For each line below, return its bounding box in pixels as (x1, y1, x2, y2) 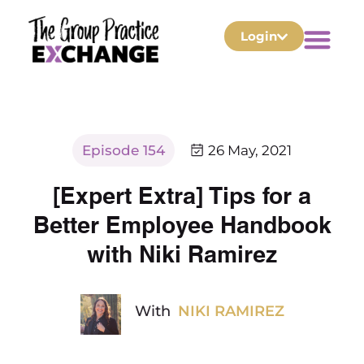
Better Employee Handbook (32, 206, 331, 240)
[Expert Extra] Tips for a (53, 177, 311, 210)
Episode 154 (82, 142, 165, 159)
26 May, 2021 (208, 142, 292, 159)
